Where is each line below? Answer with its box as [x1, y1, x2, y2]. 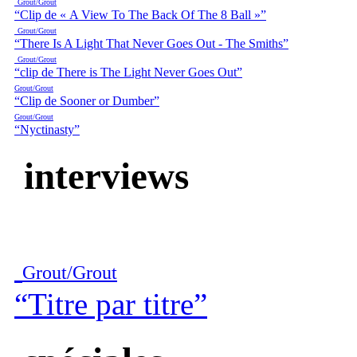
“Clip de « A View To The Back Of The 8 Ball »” [14, 8, 266, 22]
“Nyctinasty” [14, 123, 80, 137]
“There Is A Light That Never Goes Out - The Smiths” [14, 37, 288, 51]
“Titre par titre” [14, 287, 207, 322]
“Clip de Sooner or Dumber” [14, 94, 159, 108]
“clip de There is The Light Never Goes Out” [14, 65, 242, 80]
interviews [14, 155, 189, 197]
